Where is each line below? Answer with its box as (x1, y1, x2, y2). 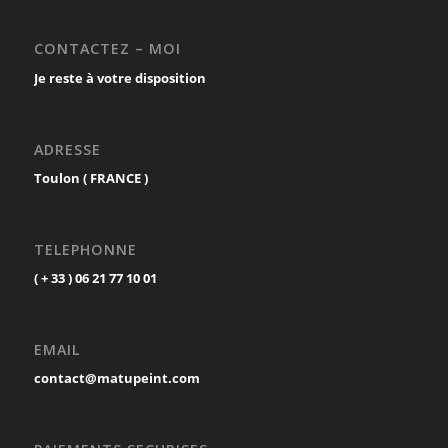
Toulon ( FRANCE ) (33, 168, 148, 187)
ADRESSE (33, 139, 101, 159)
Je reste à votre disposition (33, 68, 206, 87)
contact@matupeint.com (33, 369, 200, 388)
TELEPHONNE (33, 239, 137, 259)
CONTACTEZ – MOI (33, 39, 181, 59)
